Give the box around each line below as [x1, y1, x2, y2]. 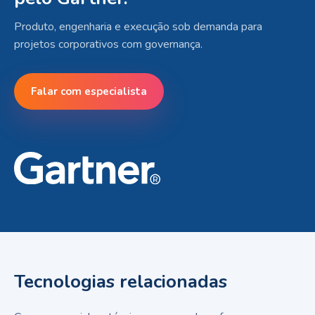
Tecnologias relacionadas [14, 269, 227, 294]
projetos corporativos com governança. [14, 36, 202, 52]
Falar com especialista [31, 84, 147, 98]
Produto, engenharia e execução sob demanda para [14, 18, 262, 34]
